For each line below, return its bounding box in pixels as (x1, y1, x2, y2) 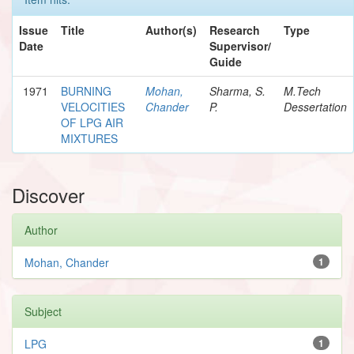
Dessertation (284, 98, 347, 115)
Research (209, 21, 260, 38)
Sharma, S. (209, 82, 265, 99)
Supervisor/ (209, 37, 271, 54)
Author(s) (145, 21, 197, 38)
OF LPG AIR (61, 114, 123, 130)
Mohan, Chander (24, 254, 109, 270)
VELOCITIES (61, 98, 125, 115)
